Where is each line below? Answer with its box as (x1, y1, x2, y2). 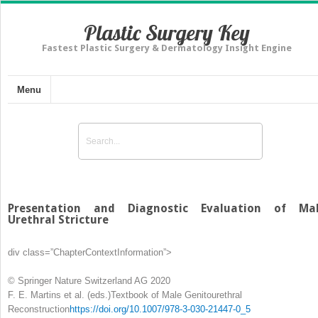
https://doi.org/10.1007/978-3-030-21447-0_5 (70, 303, 251, 314)
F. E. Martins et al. (8, 289, 84, 300)
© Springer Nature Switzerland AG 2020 (8, 275, 170, 286)
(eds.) (84, 289, 111, 300)
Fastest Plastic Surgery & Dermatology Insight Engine (42, 43, 292, 53)
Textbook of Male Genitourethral (111, 289, 242, 300)
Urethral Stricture (8, 212, 109, 226)
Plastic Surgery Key (84, 19, 250, 46)
